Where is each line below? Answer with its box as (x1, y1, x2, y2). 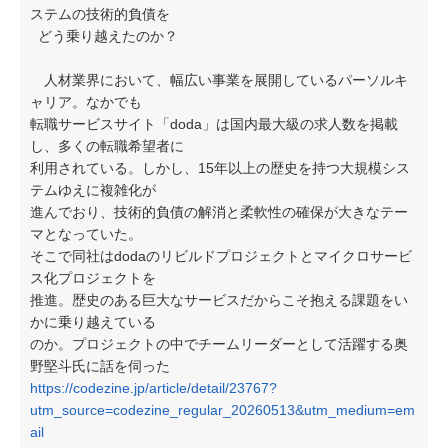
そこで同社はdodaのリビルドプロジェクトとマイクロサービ (30, 248, 412, 264)
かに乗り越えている (30, 314, 156, 330)
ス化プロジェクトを (30, 270, 156, 286)
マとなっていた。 (30, 226, 142, 242)
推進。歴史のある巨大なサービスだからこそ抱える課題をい (30, 292, 408, 308)
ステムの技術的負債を (30, 6, 170, 22)
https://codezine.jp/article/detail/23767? (30, 380, 277, 396)
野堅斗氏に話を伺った (30, 358, 170, 374)
